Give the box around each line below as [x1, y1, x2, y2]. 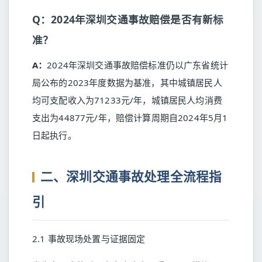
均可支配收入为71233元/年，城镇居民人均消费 [32, 94, 222, 106]
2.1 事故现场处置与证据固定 [32, 233, 146, 244]
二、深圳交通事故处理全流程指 [40, 168, 222, 185]
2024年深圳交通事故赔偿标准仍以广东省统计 [47, 59, 228, 71]
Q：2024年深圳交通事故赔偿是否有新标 [32, 12, 224, 26]
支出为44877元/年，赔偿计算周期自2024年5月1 [32, 112, 228, 123]
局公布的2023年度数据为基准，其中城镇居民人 [32, 77, 222, 88]
